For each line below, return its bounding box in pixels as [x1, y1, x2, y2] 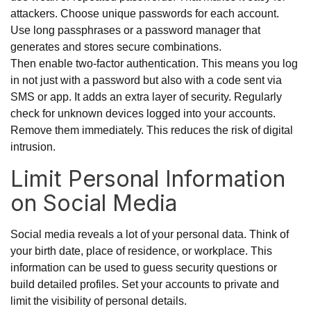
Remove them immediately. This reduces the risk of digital [10, 124, 293, 137]
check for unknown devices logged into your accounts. [10, 108, 276, 120]
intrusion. [10, 141, 56, 153]
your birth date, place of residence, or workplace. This [10, 245, 272, 258]
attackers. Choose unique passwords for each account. [10, 8, 279, 20]
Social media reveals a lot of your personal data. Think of [10, 228, 289, 241]
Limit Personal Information [10, 165, 285, 193]
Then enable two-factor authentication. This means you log [10, 58, 298, 70]
